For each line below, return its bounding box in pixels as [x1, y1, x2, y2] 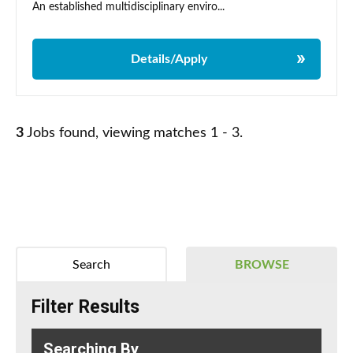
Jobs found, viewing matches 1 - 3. [24, 126, 243, 141]
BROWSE [234, 258, 289, 272]
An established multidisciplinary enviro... [32, 2, 225, 13]
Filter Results [32, 296, 139, 318]
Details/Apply [130, 53, 207, 66]
